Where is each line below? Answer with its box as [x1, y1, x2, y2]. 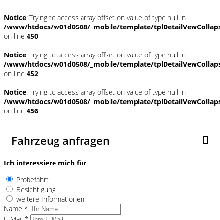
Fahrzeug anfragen [11, 133, 110, 148]
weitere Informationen [16, 194, 84, 204]
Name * [4, 203, 28, 213]
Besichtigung [16, 184, 55, 194]
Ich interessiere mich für [4, 158, 86, 167]
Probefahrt [16, 174, 49, 184]
